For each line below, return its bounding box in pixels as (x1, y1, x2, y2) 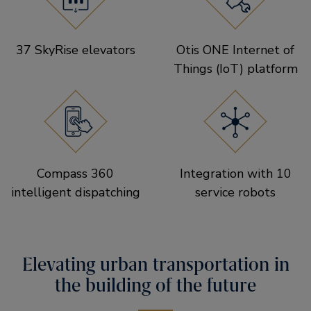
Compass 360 (37, 165, 115, 182)
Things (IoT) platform (173, 60, 298, 77)
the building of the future (55, 273, 256, 297)
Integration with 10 (179, 165, 292, 182)
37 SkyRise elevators (15, 41, 135, 58)
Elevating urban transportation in (22, 252, 289, 276)
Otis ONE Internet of (176, 41, 295, 58)
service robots (195, 183, 276, 201)
